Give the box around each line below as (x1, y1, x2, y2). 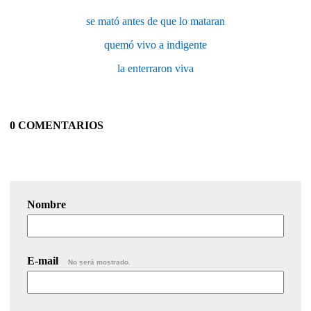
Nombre (27, 198, 66, 210)
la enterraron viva (117, 62, 194, 74)
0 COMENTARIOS (10, 119, 103, 131)
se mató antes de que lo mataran (86, 15, 225, 27)
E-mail (27, 254, 61, 267)
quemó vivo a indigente (104, 38, 207, 51)
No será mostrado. (68, 258, 131, 266)
